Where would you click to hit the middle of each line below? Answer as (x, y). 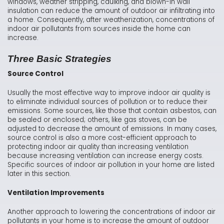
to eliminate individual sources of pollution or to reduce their (107, 102)
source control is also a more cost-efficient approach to (102, 138)
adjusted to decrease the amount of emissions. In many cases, (112, 129)
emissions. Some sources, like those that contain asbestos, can (112, 111)
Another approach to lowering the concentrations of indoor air (111, 212)
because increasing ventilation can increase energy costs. (105, 156)
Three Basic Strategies (59, 59)
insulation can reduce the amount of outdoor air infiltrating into (111, 11)
